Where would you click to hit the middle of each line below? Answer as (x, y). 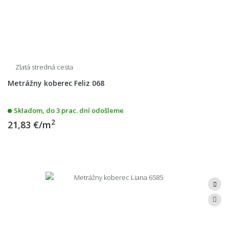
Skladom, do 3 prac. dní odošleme (69, 110)
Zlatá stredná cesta (44, 67)
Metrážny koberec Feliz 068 (56, 83)
